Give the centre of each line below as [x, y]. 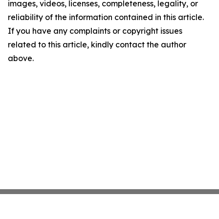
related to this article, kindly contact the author [97, 45]
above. [21, 58]
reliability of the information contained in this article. [106, 17]
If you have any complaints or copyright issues [95, 31]
